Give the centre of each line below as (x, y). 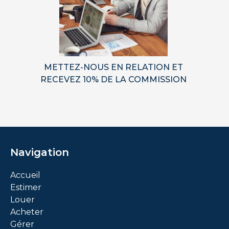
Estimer (26, 188)
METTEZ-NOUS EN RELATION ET (113, 67)
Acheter (27, 212)
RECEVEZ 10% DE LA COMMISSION (113, 79)
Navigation (40, 153)
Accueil (25, 175)
